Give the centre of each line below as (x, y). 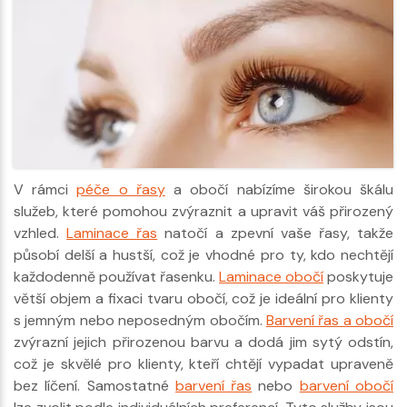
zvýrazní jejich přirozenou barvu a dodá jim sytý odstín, (203, 342)
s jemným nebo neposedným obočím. (140, 321)
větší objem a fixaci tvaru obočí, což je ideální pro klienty (203, 299)
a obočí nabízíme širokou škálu (279, 190)
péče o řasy (121, 190)
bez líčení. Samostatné (94, 386)
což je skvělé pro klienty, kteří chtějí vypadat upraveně (203, 364)
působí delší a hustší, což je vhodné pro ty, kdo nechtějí (203, 255)
